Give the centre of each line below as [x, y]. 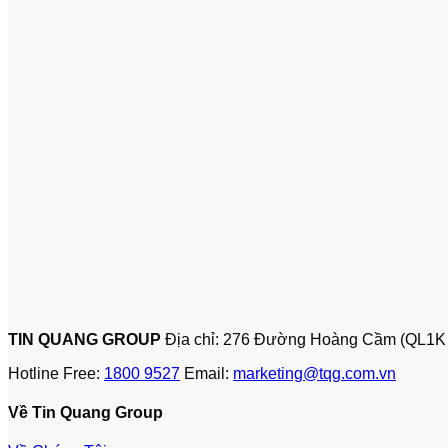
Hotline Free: [56, 373]
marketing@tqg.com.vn [314, 373]
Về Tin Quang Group [85, 412]
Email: [208, 373]
